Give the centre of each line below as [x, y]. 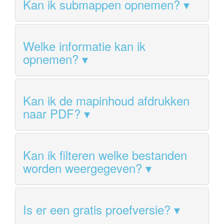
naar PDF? [52, 113]
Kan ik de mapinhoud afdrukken [106, 100]
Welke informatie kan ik [84, 45]
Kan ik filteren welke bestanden [105, 154]
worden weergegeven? [82, 167]
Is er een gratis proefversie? [97, 209]
